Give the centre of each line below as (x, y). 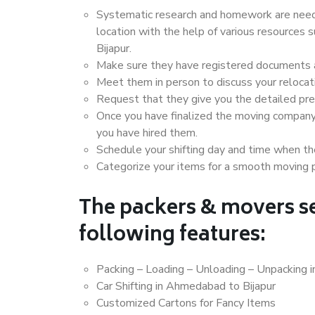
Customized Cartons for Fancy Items (186, 303)
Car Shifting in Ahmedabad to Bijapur (186, 286)
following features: (172, 236)
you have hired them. (147, 133)
